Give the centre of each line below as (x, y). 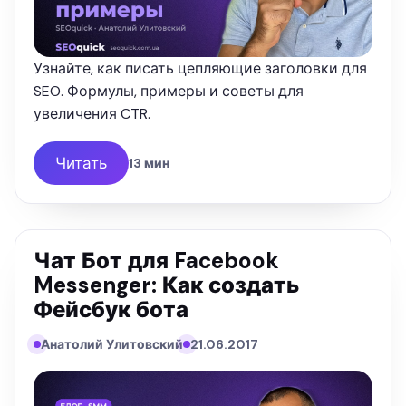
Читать (81, 163)
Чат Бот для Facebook (156, 261)
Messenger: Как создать (166, 285)
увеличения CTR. (92, 114)
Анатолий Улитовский (112, 345)
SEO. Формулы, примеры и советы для (169, 92)
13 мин (149, 164)
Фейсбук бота (111, 310)
